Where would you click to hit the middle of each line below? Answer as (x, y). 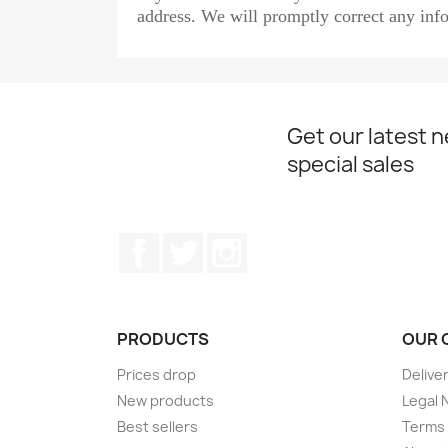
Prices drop (156, 375)
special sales (350, 165)
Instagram (286, 243)
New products (165, 401)
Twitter (230, 243)
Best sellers (157, 427)
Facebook (196, 243)
